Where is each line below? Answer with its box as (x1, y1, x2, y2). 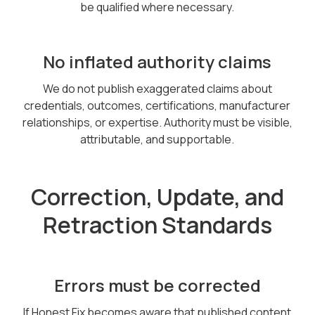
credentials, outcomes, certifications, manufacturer (24, 98, 291, 113)
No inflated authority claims (43, 50, 272, 73)
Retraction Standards (42, 210, 272, 240)
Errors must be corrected (53, 274, 261, 297)
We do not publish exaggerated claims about (42, 81, 272, 96)
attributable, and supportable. (80, 131, 235, 147)
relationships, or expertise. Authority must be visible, (22, 115, 292, 130)
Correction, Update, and (30, 181, 284, 212)
